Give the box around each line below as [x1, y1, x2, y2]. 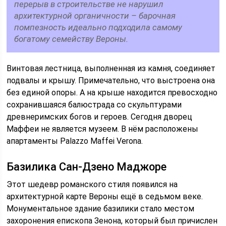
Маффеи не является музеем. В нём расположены [7, 124, 199, 134]
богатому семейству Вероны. [14, 33, 129, 44]
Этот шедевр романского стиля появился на [7, 179, 178, 189]
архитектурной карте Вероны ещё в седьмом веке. [7, 191, 203, 201]
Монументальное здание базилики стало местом [7, 203, 195, 213]
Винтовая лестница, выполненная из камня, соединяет [7, 63, 216, 73]
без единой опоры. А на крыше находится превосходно [7, 87, 218, 97]
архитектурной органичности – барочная [14, 10, 176, 21]
